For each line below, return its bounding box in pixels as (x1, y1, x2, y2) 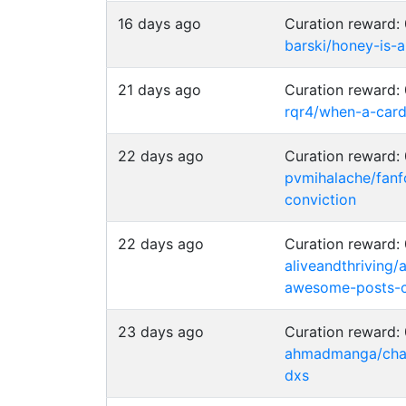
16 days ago (118, 14, 201, 33)
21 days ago (118, 81, 201, 99)
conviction (285, 190, 356, 208)
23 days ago (118, 323, 204, 341)
